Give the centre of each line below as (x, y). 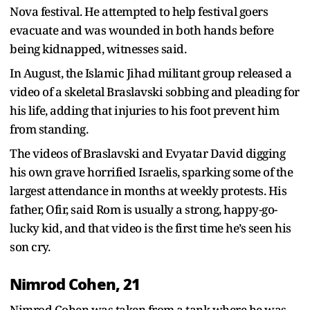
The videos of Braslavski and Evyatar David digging (147, 153)
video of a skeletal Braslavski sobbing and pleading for (155, 91)
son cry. (30, 246)
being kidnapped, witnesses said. (99, 48)
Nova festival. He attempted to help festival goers (139, 11)
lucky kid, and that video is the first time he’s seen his (151, 228)
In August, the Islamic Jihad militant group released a (151, 73)
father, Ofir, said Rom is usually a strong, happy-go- (144, 209)
